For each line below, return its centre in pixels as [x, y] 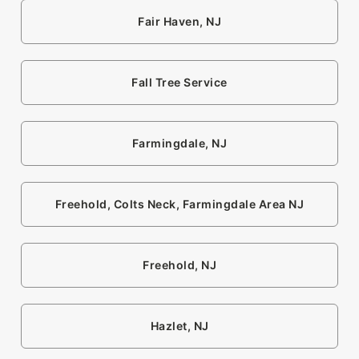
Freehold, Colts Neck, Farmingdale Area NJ [179, 204]
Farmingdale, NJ [179, 143]
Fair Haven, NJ [179, 22]
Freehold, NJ [179, 265]
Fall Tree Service [179, 83]
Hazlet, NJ [179, 326]
